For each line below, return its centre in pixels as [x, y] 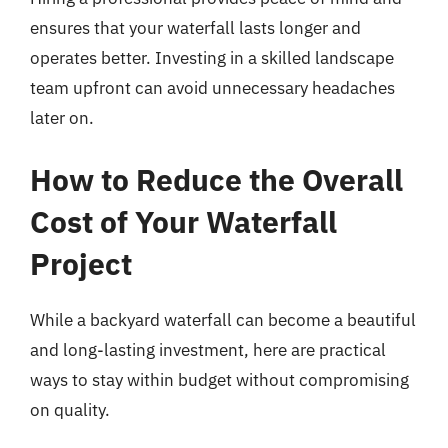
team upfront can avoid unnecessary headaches [212, 88]
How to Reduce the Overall [216, 179]
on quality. [70, 409]
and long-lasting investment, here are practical [208, 349]
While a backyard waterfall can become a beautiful [223, 319]
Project [81, 263]
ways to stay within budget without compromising [219, 379]
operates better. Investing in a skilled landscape [212, 58]
